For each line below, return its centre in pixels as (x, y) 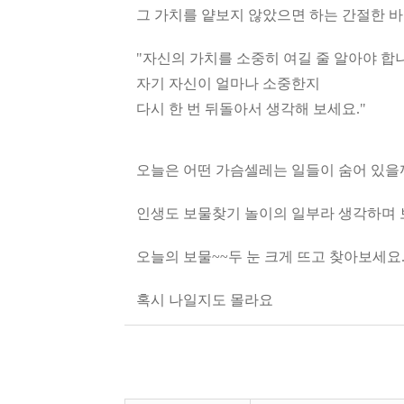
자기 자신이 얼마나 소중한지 (228, 83)
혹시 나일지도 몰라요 (205, 300)
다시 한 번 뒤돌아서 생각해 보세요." (251, 109)
